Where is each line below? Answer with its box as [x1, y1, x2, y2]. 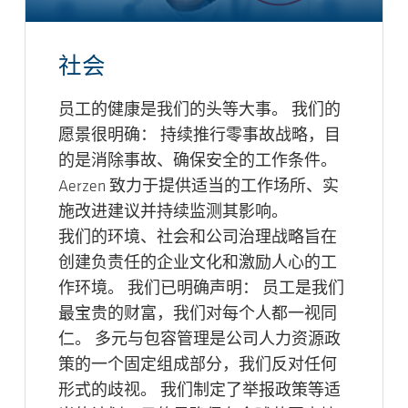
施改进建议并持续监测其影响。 [58, 204, 291, 222]
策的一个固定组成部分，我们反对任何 [58, 357, 337, 375]
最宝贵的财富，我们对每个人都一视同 [58, 306, 337, 324]
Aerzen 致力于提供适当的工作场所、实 [58, 178, 339, 197]
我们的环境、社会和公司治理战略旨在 [58, 229, 337, 248]
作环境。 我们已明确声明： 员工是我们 [58, 280, 344, 299]
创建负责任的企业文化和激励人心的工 [58, 255, 337, 273]
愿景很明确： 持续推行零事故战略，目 [58, 127, 341, 146]
